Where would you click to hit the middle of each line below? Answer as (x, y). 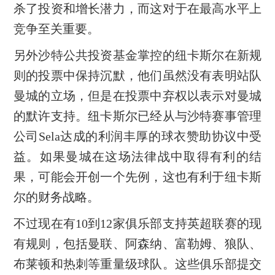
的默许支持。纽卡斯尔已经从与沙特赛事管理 (137, 116)
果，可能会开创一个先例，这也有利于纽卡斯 (137, 177)
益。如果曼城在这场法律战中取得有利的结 (137, 157)
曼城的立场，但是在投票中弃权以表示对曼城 (137, 96)
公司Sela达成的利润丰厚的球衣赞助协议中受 (137, 137)
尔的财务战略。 (56, 197)
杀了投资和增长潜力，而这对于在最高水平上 (137, 9)
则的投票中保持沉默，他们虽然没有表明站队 (137, 76)
